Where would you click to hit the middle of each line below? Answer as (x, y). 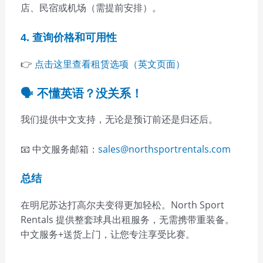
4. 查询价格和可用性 (68, 37)
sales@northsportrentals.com (164, 149)
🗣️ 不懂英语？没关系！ (81, 94)
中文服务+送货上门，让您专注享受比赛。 (107, 235)
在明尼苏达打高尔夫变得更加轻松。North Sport (122, 205)
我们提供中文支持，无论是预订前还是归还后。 (119, 119)
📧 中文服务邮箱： (59, 149)
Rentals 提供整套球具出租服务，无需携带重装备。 (127, 220)
